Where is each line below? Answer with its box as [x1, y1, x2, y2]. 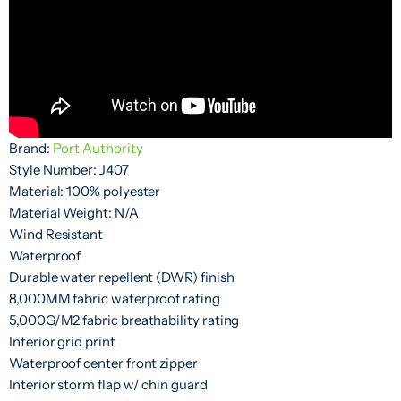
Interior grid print [9, 332, 115, 350]
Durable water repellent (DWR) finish [9, 268, 235, 286]
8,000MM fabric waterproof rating [9, 289, 220, 307]
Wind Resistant [9, 225, 104, 243]
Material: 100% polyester [9, 182, 161, 200]
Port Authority [52, 139, 143, 157]
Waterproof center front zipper [9, 354, 198, 371]
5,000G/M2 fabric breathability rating [9, 311, 240, 328]
